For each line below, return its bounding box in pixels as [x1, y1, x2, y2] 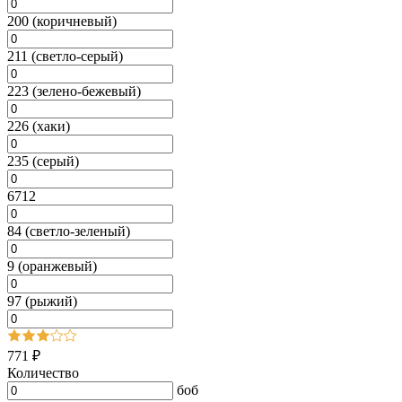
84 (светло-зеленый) [7, 223, 130, 239]
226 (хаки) [7, 118, 70, 134]
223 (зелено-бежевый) [7, 83, 141, 99]
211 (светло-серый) [7, 48, 123, 64]
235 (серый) [7, 153, 79, 169]
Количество [7, 364, 79, 380]
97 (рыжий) [7, 293, 77, 309]
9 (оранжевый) [7, 258, 97, 274]
